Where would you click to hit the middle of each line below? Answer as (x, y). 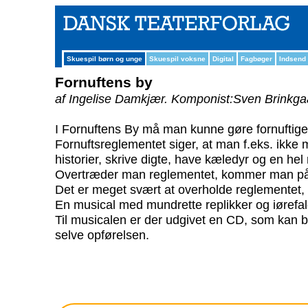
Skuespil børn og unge (104, 59)
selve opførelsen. (102, 235)
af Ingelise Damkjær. (113, 99)
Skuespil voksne (177, 59)
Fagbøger (256, 59)
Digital (223, 59)
